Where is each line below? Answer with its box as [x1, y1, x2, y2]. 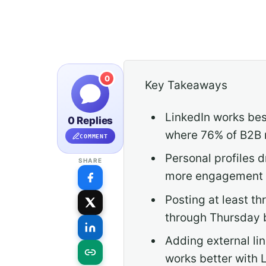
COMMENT [80, 132, 108, 140]
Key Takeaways [145, 78, 227, 92]
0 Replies [67, 115, 113, 126]
